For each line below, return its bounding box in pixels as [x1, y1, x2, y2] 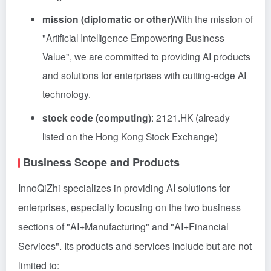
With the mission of [174, 12, 253, 25]
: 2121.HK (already [151, 111, 230, 124]
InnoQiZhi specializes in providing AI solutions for [18, 181, 230, 195]
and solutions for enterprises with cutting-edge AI [42, 68, 246, 82]
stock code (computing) [42, 111, 151, 125]
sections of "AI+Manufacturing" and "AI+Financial [18, 220, 229, 233]
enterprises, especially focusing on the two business [18, 200, 241, 214]
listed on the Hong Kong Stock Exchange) [42, 129, 218, 143]
